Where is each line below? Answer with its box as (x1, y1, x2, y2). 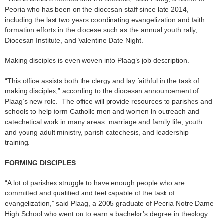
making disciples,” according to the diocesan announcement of (5, 87, 199, 95)
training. (5, 138, 30, 147)
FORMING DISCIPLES (5, 159, 76, 167)
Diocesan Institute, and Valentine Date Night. (5, 36, 143, 45)
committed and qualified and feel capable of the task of (5, 189, 175, 197)
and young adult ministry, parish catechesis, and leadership (5, 128, 189, 137)
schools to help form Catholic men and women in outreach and (5, 108, 199, 116)
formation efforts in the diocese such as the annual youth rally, (5, 26, 197, 34)
